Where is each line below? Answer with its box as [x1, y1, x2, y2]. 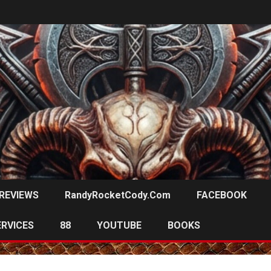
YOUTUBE [97, 219, 142, 231]
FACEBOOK [197, 189, 247, 201]
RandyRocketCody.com [65, 189, 171, 201]
